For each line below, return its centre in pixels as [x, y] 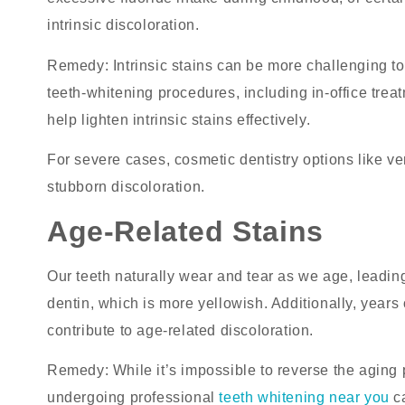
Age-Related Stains [185, 231]
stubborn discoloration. [126, 187]
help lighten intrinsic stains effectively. [179, 119]
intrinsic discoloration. [123, 25]
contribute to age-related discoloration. [181, 330]
